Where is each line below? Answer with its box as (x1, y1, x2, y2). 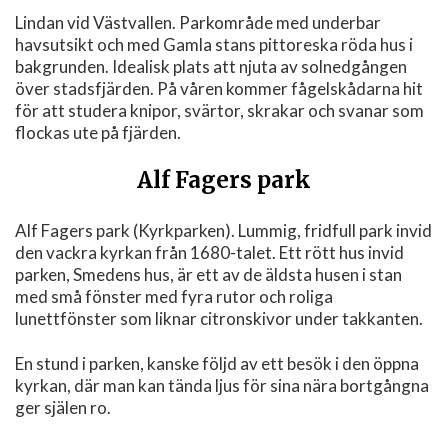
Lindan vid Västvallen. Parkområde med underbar (15, 12, 381, 34)
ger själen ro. (15, 396, 114, 418)
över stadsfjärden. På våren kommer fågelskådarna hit (15, 78, 423, 100)
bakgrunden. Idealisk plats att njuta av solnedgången (15, 56, 407, 78)
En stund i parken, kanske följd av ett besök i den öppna (15, 352, 419, 374)
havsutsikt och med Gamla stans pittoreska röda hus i (15, 34, 413, 56)
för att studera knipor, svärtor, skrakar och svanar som (15, 100, 424, 122)
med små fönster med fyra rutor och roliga (15, 286, 333, 308)
